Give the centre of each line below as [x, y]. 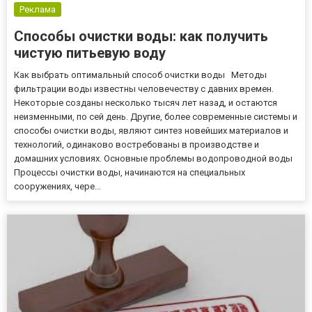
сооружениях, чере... [57, 186]
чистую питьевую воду [90, 53]
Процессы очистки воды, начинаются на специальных [130, 172]
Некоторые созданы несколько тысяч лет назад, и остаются [146, 102]
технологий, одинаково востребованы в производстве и [136, 144]
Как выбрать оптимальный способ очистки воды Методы [140, 75]
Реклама [38, 9]
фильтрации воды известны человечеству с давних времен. [144, 88]
